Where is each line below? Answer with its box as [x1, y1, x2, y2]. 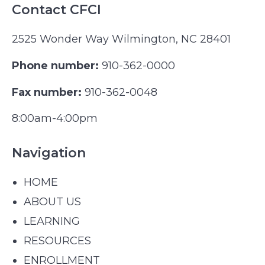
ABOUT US [24, 195, 81, 208]
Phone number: [12, 59, 99, 73]
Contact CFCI [12, 2, 101, 18]
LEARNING [24, 214, 80, 228]
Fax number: [12, 85, 82, 99]
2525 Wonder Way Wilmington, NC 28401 [12, 33, 231, 46]
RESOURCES [24, 234, 91, 247]
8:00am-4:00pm [12, 112, 98, 125]
